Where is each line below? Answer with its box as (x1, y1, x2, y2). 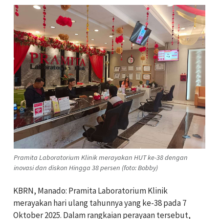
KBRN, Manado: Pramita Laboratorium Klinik (13, 185, 168, 196)
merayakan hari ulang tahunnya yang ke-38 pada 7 (13, 197, 186, 208)
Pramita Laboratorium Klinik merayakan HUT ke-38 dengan (14, 153, 188, 162)
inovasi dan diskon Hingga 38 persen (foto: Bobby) (14, 163, 158, 172)
